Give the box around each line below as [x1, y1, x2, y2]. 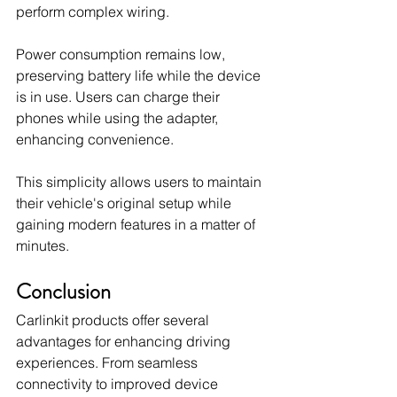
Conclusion [16, 276, 111, 307]
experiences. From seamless [16, 353, 201, 371]
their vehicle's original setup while [16, 193, 235, 212]
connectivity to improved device [16, 374, 222, 393]
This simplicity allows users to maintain [16, 172, 265, 191]
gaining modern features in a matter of [16, 214, 259, 233]
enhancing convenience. [16, 129, 174, 148]
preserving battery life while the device [16, 66, 264, 84]
